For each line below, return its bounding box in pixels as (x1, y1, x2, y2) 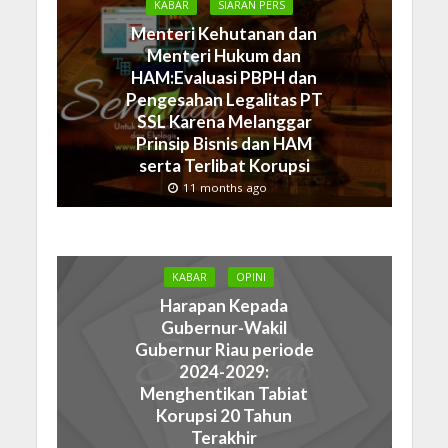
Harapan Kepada (160, 295, 288, 317)
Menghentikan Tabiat (140, 383, 308, 405)
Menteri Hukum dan (147, 45, 301, 67)
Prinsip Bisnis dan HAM (136, 133, 312, 155)
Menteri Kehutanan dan (131, 23, 317, 45)
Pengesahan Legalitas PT (125, 89, 323, 111)
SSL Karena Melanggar (136, 111, 312, 133)
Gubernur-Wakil (161, 317, 287, 339)
